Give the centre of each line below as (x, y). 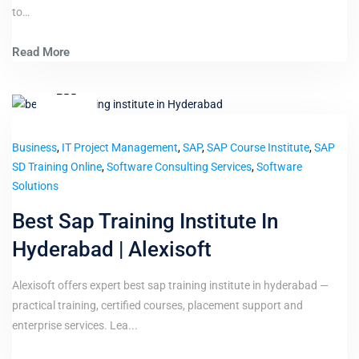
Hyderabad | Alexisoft (112, 250)
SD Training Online (57, 167)
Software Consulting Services (179, 167)
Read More (42, 52)
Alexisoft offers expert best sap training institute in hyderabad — (170, 286)
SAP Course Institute (258, 148)
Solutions (35, 186)
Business (34, 148)
